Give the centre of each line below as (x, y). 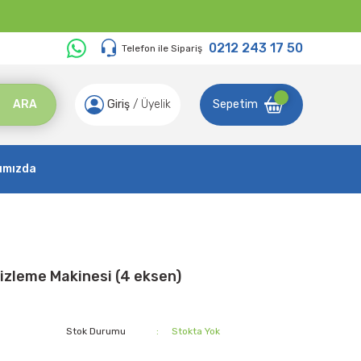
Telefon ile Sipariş (162, 48)
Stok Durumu (96, 331)
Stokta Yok (195, 331)
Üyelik (156, 104)
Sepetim (235, 104)
